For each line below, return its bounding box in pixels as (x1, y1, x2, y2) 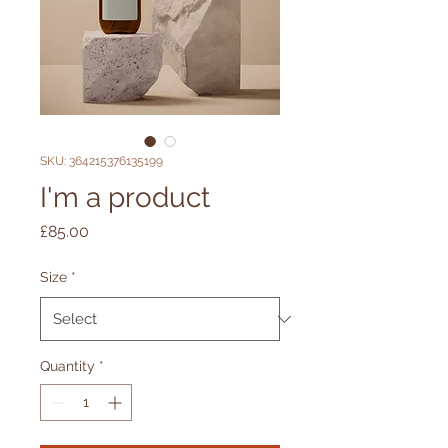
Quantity (40, 358, 95, 374)
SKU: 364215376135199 (40, 154, 163, 168)
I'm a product (40, 181, 210, 214)
